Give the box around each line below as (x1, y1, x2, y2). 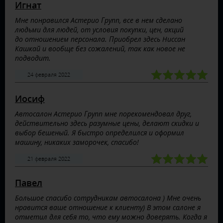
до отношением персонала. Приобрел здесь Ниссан (15, 34, 185, 44)
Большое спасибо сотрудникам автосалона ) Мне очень (15, 193, 201, 203)
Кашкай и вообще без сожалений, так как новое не (15, 44, 185, 53)
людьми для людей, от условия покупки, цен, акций (15, 25, 184, 34)
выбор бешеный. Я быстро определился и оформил (15, 128, 184, 137)
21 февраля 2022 (27, 155, 70, 162)
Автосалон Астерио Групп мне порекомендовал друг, (15, 109, 192, 118)
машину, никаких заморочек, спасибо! (15, 137, 139, 147)
